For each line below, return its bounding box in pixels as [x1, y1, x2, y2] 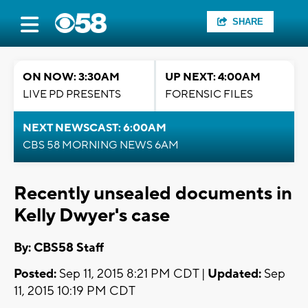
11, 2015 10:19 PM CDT [14, 283, 135, 300]
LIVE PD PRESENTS [23, 87, 121, 101]
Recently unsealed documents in [14, 181, 292, 206]
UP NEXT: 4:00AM [165, 70, 261, 84]
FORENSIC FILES [165, 87, 253, 101]
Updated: [208, 266, 261, 283]
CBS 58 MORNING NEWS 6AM [23, 138, 179, 152]
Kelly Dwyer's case [14, 203, 170, 228]
